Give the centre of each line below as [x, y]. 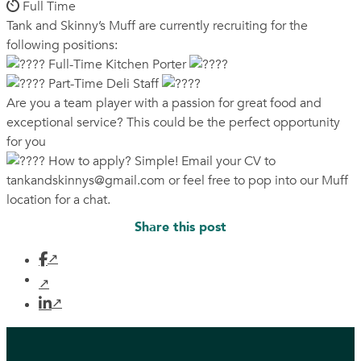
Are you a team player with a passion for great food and [164, 103]
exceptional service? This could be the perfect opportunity [173, 122]
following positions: [62, 45]
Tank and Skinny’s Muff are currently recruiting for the [157, 26]
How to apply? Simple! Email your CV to [160, 161]
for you [26, 142]
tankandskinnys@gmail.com [86, 180]
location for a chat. [58, 200]
